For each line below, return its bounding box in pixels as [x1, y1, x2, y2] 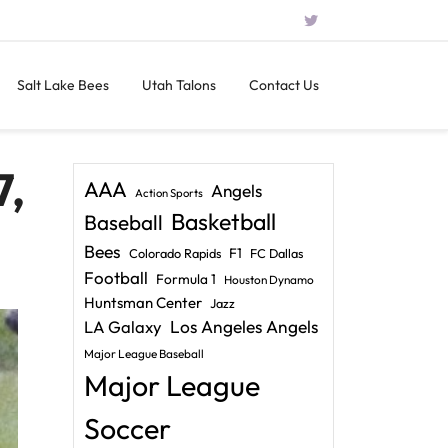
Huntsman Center [84, 293, 202, 312]
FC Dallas [250, 245, 303, 261]
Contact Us [249, 76, 319, 94]
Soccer [84, 410, 171, 446]
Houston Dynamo [224, 272, 314, 287]
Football [84, 267, 148, 288]
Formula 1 [156, 270, 216, 288]
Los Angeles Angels [170, 316, 318, 338]
